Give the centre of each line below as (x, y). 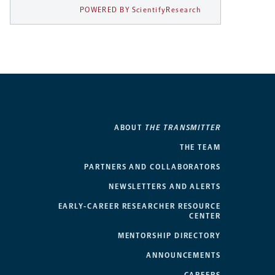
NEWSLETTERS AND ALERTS (165, 187)
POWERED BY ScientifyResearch (140, 10)
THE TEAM (200, 148)
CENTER (205, 216)
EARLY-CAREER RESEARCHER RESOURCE (139, 207)
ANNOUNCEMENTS (184, 256)
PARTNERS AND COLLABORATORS (153, 167)
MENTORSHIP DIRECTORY (169, 236)
